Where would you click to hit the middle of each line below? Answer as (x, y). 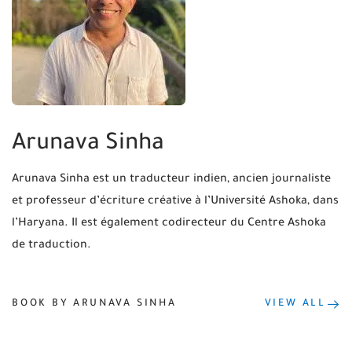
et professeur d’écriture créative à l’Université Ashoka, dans (175, 202)
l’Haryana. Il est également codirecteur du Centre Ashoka (169, 224)
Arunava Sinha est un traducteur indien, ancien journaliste (171, 180)
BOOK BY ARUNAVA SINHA (94, 304)
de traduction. (51, 246)
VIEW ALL (295, 304)
